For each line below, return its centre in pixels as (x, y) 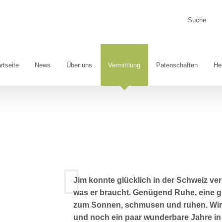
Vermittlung (124, 65)
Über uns (79, 65)
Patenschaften (177, 65)
